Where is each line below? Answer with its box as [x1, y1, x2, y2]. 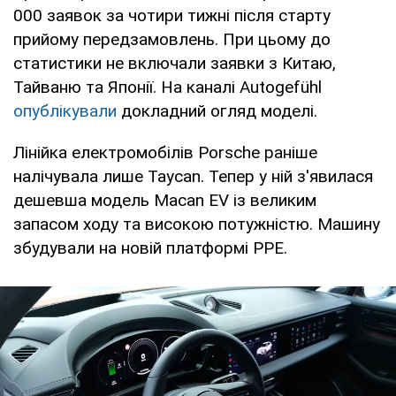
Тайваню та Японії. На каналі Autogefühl [13, 76, 322, 97]
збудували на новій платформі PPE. [13, 237, 287, 258]
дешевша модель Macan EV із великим [13, 189, 316, 210]
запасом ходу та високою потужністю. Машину [13, 213, 380, 234]
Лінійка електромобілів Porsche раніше [13, 141, 317, 163]
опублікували [13, 100, 117, 121]
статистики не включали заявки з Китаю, [13, 52, 336, 73]
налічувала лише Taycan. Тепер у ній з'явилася [13, 165, 373, 187]
